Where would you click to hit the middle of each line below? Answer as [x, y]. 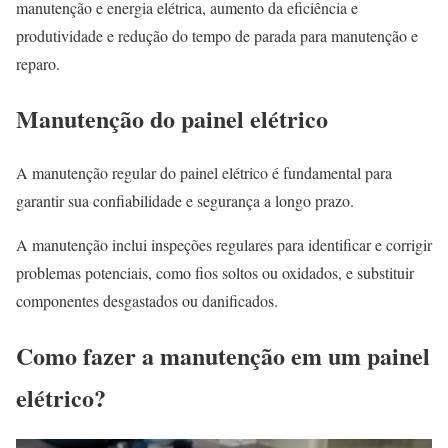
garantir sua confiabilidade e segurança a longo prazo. [185, 201]
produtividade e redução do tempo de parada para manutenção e [217, 35]
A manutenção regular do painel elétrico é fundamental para [204, 173]
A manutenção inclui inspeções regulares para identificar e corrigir [224, 245]
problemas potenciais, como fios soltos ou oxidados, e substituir [215, 273]
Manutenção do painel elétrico [172, 118]
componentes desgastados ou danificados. [147, 301]
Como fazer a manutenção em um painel [223, 356]
